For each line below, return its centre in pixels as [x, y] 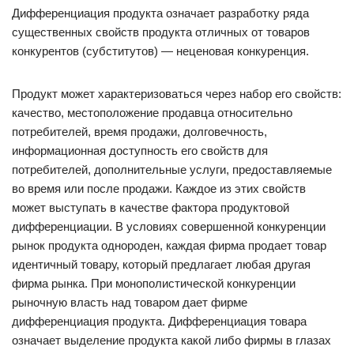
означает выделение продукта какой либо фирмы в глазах [171, 340]
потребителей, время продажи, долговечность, [139, 132]
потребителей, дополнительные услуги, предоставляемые [172, 169]
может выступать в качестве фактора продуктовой [151, 207]
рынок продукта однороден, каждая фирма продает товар [169, 245]
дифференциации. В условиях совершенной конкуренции [169, 226]
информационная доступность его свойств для [140, 151]
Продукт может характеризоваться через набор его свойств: [177, 94]
